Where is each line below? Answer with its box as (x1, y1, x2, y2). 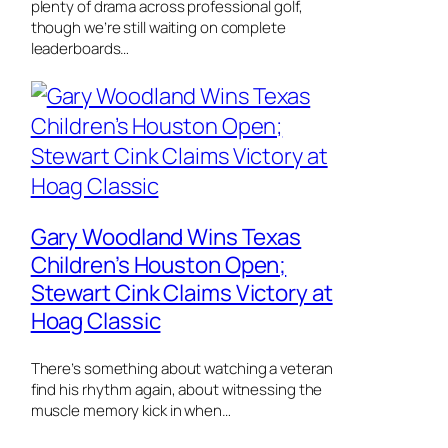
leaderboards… (30, 38, 130, 60)
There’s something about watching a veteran (30, 357, 333, 379)
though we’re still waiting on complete (30, 17, 286, 39)
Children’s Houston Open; (30, 249, 287, 281)
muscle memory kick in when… (30, 399, 231, 421)
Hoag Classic (30, 305, 161, 337)
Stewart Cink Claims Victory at (30, 277, 333, 309)
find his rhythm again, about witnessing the (30, 378, 323, 400)
